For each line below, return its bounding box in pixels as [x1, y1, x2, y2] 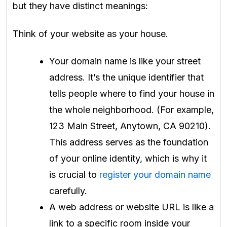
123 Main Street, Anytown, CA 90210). [49, 121, 211, 132]
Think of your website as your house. [13, 28, 168, 39]
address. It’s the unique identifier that [49, 72, 204, 83]
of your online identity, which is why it [49, 153, 207, 164]
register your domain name [99, 169, 211, 180]
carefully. [49, 185, 87, 197]
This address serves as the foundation [49, 137, 208, 148]
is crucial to [49, 169, 99, 180]
